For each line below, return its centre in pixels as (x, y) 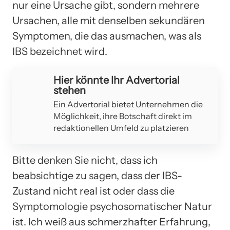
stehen (70, 90)
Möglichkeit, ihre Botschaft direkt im (123, 116)
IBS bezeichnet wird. (60, 51)
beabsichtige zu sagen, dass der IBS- (97, 175)
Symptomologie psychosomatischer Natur (112, 206)
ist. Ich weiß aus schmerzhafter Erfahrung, (111, 222)
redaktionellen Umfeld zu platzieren (121, 128)
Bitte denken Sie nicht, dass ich (85, 160)
